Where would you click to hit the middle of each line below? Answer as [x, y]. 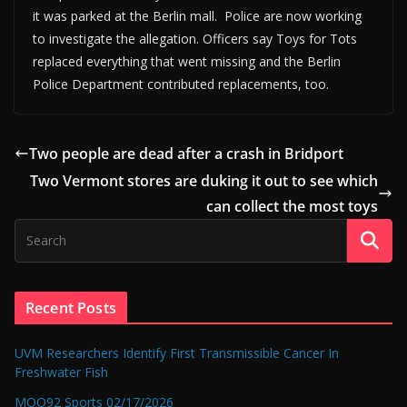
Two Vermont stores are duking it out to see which [204, 180]
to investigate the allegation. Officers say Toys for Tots [195, 38]
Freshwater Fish [61, 372]
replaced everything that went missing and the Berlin [187, 61]
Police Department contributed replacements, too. [181, 84]
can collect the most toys [292, 206]
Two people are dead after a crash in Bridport [186, 153]
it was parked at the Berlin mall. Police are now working [197, 15]
